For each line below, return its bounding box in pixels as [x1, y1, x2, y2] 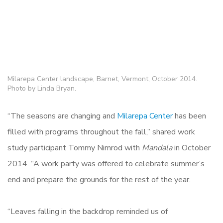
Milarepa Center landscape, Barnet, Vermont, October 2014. [7, 74, 197, 84]
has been [173, 110, 206, 121]
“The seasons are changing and [7, 110, 117, 121]
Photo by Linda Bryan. [7, 83, 76, 93]
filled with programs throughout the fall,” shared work [7, 126, 195, 137]
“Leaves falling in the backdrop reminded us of [7, 206, 168, 217]
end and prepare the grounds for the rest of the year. [7, 174, 191, 185]
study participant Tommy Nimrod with [7, 142, 142, 153]
